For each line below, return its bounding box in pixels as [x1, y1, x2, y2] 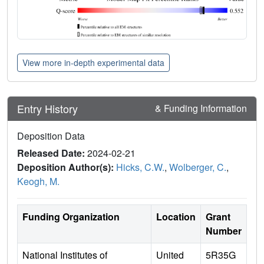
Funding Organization [22, 210, 120, 224]
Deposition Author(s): [17, 160, 116, 174]
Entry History [17, 100, 81, 116]
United [156, 248, 184, 262]
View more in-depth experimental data [22, 57, 164, 69]
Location [156, 210, 196, 224]
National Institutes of [22, 248, 107, 262]
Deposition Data [17, 129, 85, 143]
